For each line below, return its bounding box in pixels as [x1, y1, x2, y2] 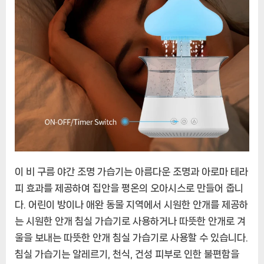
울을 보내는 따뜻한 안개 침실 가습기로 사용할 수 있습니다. [15, 232, 248, 243]
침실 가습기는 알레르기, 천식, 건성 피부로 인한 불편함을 [15, 248, 239, 259]
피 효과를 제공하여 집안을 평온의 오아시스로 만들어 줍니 [15, 182, 243, 193]
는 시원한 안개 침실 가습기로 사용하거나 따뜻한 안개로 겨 [15, 215, 246, 226]
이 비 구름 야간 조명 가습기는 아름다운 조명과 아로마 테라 [15, 166, 248, 177]
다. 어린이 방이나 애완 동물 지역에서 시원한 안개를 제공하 [15, 199, 248, 210]
